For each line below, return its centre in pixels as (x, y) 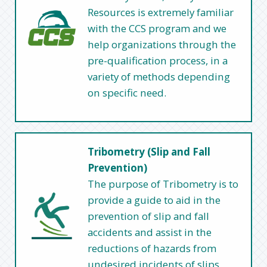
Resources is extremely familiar (161, 12)
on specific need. (127, 92)
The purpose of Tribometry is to (163, 184)
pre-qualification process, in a (158, 60)
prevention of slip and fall (149, 216)
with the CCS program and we (157, 28)
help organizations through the (162, 44)
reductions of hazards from (152, 248)
